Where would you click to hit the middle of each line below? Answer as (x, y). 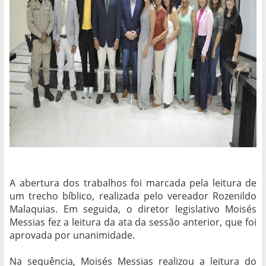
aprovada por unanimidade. (72, 235)
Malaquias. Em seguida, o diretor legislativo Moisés (133, 209)
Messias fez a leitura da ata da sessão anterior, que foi (133, 222)
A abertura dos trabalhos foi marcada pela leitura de (133, 183)
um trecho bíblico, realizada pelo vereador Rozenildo (133, 196)
